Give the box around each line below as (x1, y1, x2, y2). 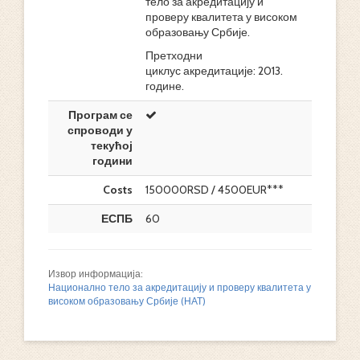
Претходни (145, 48, 202, 63)
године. (145, 79, 184, 93)
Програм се (68, 108, 133, 122)
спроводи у (67, 123, 133, 137)
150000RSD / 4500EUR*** (145, 182, 284, 197)
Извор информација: (48, 268, 143, 280)
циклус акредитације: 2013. (145, 63, 283, 78)
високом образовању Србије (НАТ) (48, 296, 206, 307)
